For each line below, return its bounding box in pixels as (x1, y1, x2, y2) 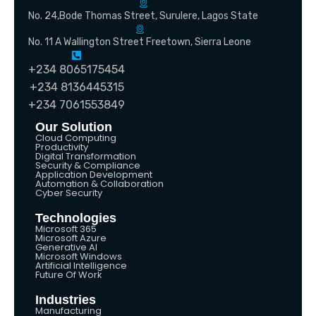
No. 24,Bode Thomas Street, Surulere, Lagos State (28, 10, 258, 23)
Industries (35, 293, 96, 308)
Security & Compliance (35, 159, 140, 173)
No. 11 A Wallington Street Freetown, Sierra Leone (28, 36, 251, 49)
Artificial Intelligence (35, 259, 127, 273)
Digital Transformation (35, 150, 136, 164)
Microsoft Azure (35, 231, 107, 245)
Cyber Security (35, 186, 102, 200)
